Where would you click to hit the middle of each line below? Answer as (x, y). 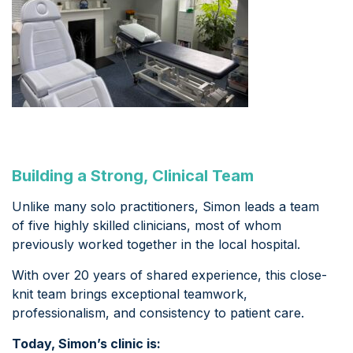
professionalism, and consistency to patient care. (158, 313)
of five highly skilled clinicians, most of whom (147, 226)
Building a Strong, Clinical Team (133, 176)
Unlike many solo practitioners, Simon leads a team (165, 207)
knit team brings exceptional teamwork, (130, 294)
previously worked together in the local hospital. (156, 245)
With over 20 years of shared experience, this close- (169, 275)
